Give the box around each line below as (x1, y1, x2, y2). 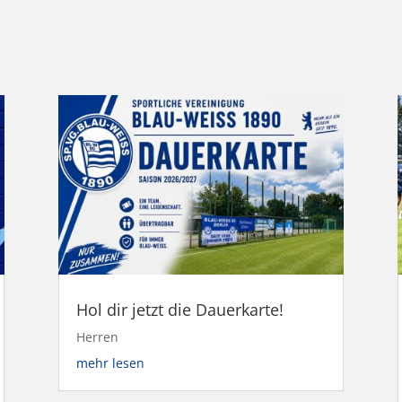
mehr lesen (75, 354, 144, 371)
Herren (75, 328, 118, 345)
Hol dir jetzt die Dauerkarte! (75, 298, 284, 320)
